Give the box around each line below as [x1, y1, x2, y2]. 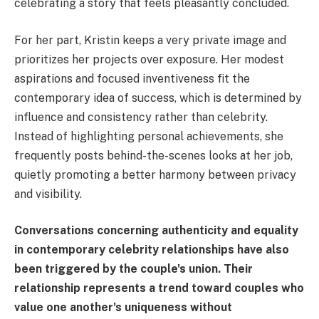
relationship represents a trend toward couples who [14, 281, 304, 296]
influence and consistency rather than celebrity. [14, 110, 268, 124]
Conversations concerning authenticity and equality [14, 224, 298, 238]
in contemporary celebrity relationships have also [14, 243, 289, 257]
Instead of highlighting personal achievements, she [14, 129, 283, 143]
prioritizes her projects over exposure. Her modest [14, 52, 284, 66]
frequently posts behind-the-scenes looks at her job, [14, 148, 293, 162]
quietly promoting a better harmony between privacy [14, 167, 296, 182]
